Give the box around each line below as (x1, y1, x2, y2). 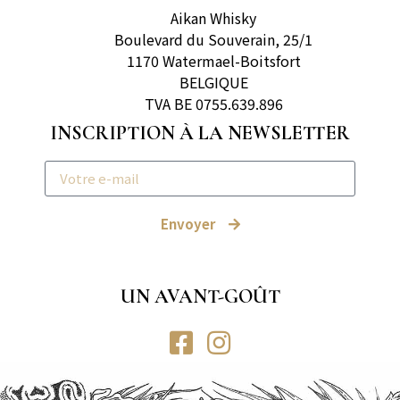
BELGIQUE (179, 71, 248, 93)
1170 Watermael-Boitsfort (126, 49, 301, 71)
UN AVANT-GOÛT (120, 284, 280, 308)
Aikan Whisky (171, 6, 256, 29)
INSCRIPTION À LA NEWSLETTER (50, 121, 350, 145)
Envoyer (160, 214, 215, 234)
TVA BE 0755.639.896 (144, 92, 283, 114)
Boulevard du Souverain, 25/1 (114, 28, 312, 50)
